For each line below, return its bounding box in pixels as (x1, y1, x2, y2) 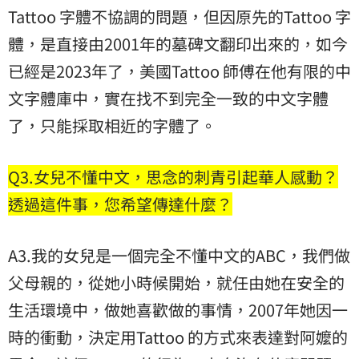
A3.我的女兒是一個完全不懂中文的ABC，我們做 (8, 244, 350, 268)
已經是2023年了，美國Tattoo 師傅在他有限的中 (8, 59, 351, 83)
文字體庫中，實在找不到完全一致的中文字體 (8, 87, 329, 111)
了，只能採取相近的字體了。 (8, 114, 216, 138)
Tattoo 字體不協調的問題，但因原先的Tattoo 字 (8, 5, 351, 29)
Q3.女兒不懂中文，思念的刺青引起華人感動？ (8, 165, 338, 189)
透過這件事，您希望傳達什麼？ (8, 192, 232, 216)
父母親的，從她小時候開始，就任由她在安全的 (8, 271, 345, 295)
